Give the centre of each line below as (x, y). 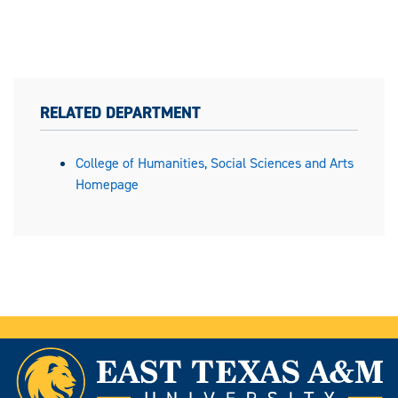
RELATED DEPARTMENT (120, 112)
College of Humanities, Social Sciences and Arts (215, 163)
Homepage (107, 184)
